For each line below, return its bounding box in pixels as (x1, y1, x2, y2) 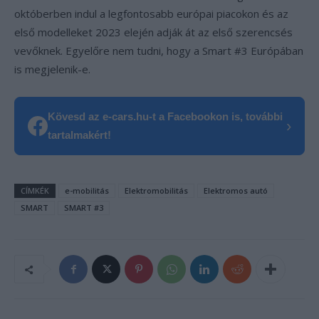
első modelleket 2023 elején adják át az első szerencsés (14, 25, 293, 39)
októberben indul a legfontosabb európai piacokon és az (14, 6, 288, 21)
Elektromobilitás (125, 185, 188, 196)
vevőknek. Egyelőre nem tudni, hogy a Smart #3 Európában (14, 43, 303, 58)
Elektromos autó (204, 185, 268, 196)
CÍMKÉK (21, 185, 49, 196)
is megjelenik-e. (14, 62, 90, 76)
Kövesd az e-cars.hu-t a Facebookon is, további (48, 110, 283, 122)
